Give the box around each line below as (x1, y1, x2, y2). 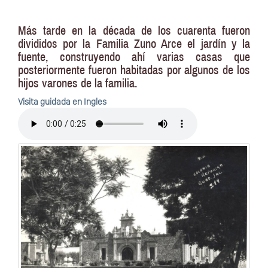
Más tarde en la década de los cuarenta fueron (18, 24, 250, 38)
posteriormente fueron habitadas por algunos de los (18, 63, 250, 77)
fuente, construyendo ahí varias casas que (18, 50, 250, 64)
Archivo (17, 108, 45, 119)
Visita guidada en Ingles (18, 96, 106, 108)
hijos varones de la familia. (18, 77, 138, 90)
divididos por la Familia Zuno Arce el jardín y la (18, 37, 250, 51)
